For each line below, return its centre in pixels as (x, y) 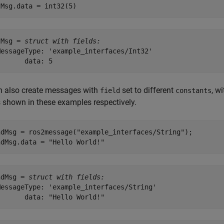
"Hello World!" (76, 142)
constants (193, 90)
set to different (148, 90)
